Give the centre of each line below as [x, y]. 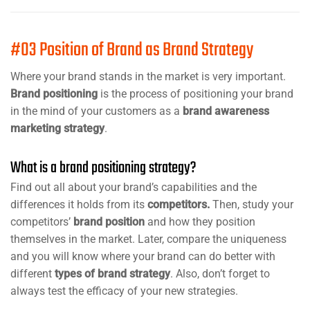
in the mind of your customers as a [97, 111]
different [33, 273]
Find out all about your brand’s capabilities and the [134, 187]
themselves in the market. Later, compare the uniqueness [148, 239]
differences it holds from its [79, 204]
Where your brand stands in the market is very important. [148, 76]
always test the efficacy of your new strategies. [124, 291]
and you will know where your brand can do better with [143, 256]
